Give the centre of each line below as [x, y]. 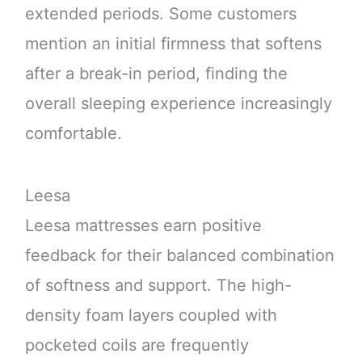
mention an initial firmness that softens [173, 43]
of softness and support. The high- [158, 285]
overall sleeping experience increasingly [178, 103]
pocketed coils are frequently [137, 345]
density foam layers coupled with [151, 315]
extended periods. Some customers [160, 13]
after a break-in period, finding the [156, 73]
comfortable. [73, 133]
